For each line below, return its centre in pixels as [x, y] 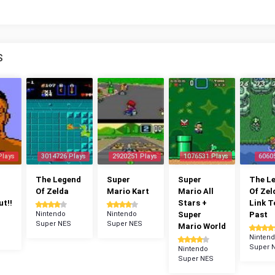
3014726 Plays [64, 156]
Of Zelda [52, 191]
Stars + [192, 203]
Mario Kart [128, 191]
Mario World [202, 226]
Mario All [196, 191]
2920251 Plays [135, 156]
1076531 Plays [206, 156]
